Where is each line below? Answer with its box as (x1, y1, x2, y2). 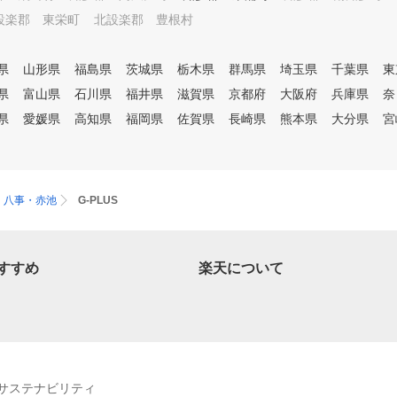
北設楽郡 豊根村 (94, 12, 193, 27)
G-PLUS (78, 194, 118, 206)
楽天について (198, 261, 284, 276)
